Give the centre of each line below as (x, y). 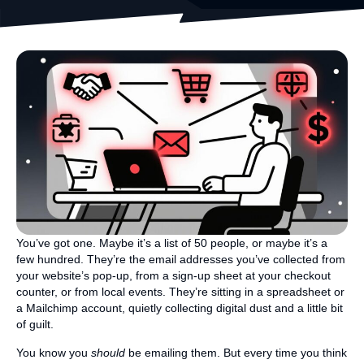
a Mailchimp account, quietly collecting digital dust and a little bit (180, 308)
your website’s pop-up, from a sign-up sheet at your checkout (173, 276)
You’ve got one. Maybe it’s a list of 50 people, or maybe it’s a (172, 243)
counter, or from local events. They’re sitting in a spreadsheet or (180, 292)
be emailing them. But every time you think (236, 353)
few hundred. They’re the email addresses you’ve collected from (181, 260)
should (108, 353)
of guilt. (35, 325)
